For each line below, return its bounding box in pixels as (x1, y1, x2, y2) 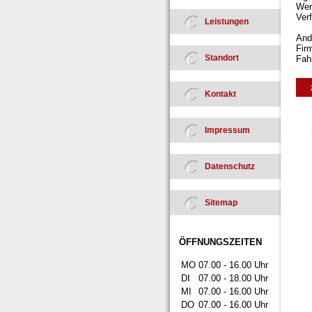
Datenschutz (205, 162, 255, 171)
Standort (205, 53, 239, 63)
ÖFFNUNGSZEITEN (179, 237, 262, 247)
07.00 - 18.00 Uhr (198, 273, 268, 283)
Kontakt (205, 89, 236, 99)
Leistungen (205, 17, 249, 26)
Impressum (205, 125, 250, 135)
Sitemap (205, 198, 237, 208)
